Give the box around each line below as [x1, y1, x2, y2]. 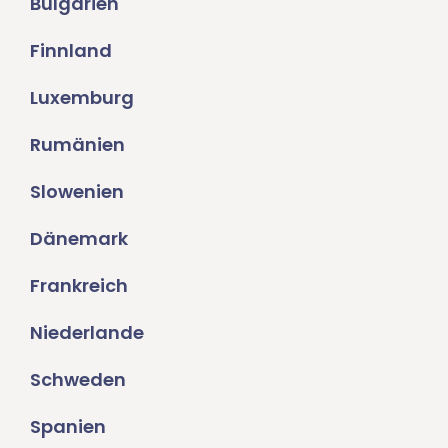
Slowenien [30, 179, 124, 205]
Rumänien [30, 132, 125, 158]
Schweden [30, 367, 126, 393]
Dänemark [30, 226, 128, 252]
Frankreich [30, 273, 128, 299]
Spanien [30, 414, 106, 440]
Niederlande [30, 320, 144, 346]
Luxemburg [30, 85, 134, 111]
